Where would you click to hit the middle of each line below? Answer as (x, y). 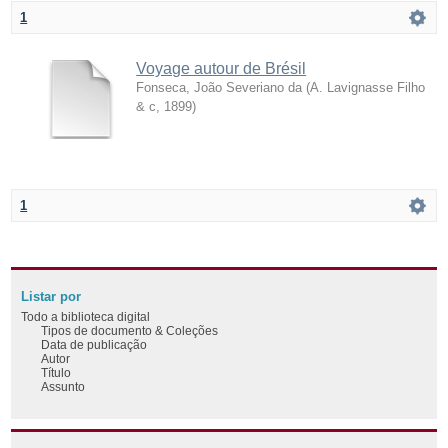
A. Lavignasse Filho (368, 87)
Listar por (51, 296)
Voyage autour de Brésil (221, 68)
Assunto (63, 386)
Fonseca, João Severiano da (219, 87)
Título (56, 372)
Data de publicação (94, 344)
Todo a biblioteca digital (86, 316)
